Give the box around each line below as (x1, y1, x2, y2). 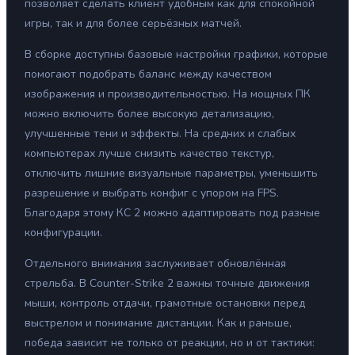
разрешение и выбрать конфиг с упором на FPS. (25, 185, 279, 201)
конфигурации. (25, 225, 102, 241)
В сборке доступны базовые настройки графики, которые (25, 47, 328, 63)
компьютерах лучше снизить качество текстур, (25, 146, 274, 162)
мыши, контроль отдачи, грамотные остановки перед (25, 296, 305, 311)
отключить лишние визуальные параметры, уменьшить (25, 166, 318, 181)
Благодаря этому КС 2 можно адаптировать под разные (25, 205, 320, 221)
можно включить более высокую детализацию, (25, 106, 274, 122)
